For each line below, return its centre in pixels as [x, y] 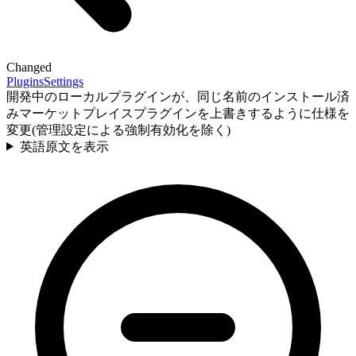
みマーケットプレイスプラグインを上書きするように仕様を [178, 113]
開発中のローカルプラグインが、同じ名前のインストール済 [178, 96]
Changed [29, 67]
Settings [64, 81]
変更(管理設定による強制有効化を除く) [118, 130]
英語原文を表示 [64, 146]
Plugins [25, 81]
